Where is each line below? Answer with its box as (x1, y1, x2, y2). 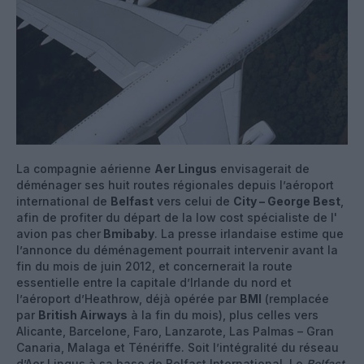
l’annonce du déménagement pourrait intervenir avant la (16, 242, 338, 257)
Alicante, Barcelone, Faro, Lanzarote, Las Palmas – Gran (16, 323, 334, 338)
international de (16, 193, 110, 208)
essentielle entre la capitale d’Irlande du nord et (16, 275, 292, 289)
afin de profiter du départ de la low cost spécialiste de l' (16, 210, 337, 224)
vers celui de (154, 193, 233, 208)
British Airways (38, 307, 128, 322)
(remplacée (262, 291, 329, 305)
